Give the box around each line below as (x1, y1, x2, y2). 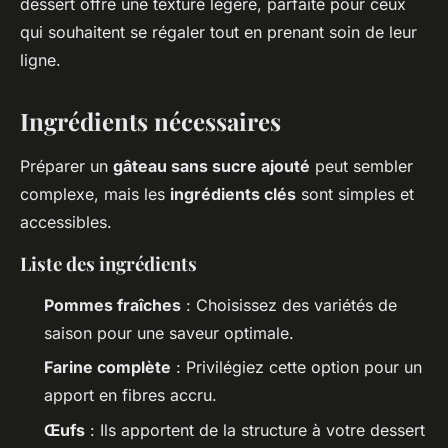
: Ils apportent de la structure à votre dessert (85, 419, 425, 440)
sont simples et (296, 183, 414, 204)
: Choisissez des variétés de (181, 294, 397, 315)
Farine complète (44, 357, 171, 378)
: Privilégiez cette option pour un (171, 357, 422, 378)
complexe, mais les (20, 183, 170, 204)
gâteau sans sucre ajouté (113, 155, 310, 176)
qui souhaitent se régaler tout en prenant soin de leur (20, 21, 417, 42)
